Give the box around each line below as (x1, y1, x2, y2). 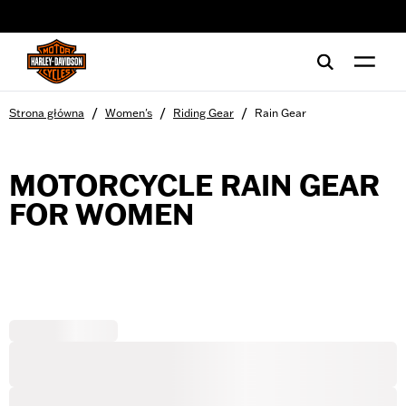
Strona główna (9, 106, 84, 120)
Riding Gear (173, 106, 234, 120)
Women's (105, 106, 152, 120)
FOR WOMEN (9, 197, 194, 232)
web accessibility (32, 15, 119, 30)
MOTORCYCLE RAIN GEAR (9, 168, 380, 203)
